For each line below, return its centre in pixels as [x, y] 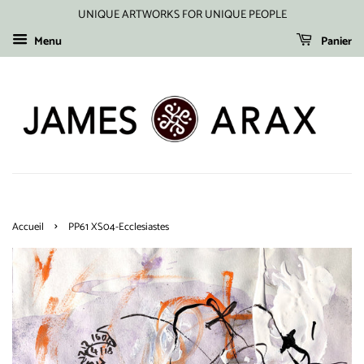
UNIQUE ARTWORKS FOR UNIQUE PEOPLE [182, 15]
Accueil [28, 227]
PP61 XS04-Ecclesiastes [119, 227]
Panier [335, 41]
